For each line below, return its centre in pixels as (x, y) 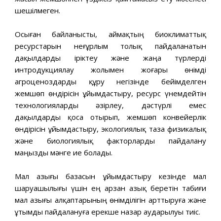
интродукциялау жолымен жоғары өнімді (110, 69)
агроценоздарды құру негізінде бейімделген (110, 81)
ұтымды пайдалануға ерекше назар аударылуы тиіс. (108, 211)
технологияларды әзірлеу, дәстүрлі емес (110, 105)
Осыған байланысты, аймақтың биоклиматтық (110, 34)
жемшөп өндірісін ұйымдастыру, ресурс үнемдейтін (110, 93)
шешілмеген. (37, 10)
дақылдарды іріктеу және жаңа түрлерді (110, 57)
